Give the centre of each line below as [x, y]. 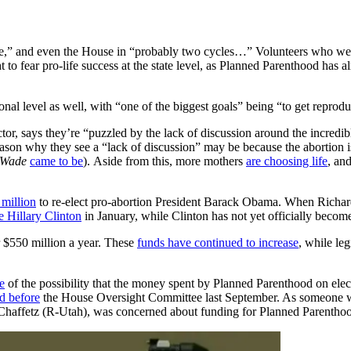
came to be [56, 161]
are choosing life [287, 161]
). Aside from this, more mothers [165, 161]
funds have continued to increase [218, 242]
